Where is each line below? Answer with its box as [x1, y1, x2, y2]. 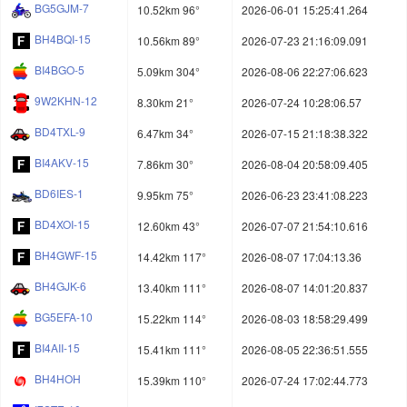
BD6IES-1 [35, 185, 84, 202]
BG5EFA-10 [35, 309, 93, 325]
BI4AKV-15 [35, 154, 89, 171]
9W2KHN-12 [35, 93, 97, 109]
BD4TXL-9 [35, 124, 85, 140]
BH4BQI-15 [35, 31, 91, 47]
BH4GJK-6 [35, 278, 86, 294]
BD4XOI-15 [35, 216, 90, 233]
